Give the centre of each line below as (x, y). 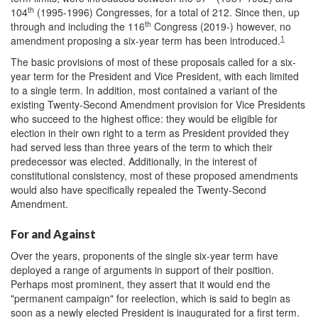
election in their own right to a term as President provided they (150, 133)
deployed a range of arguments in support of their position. (142, 270)
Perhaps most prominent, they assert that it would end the (141, 284)
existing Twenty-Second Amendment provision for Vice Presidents (158, 105)
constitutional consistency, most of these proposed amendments (154, 176)
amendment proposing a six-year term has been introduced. (146, 41)
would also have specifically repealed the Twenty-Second (138, 190)
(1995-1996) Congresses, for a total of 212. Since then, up (167, 12)
